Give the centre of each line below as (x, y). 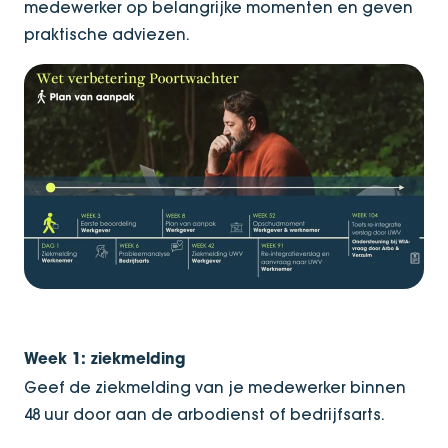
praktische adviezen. (107, 35)
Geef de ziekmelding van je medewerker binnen (215, 388)
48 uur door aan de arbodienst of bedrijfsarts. (204, 415)
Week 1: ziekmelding (105, 361)
